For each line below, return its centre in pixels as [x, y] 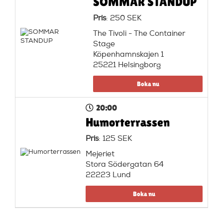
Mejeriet [100, 154]
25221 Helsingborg [127, 65]
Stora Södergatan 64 [124, 165]
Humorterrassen [127, 122]
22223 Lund [108, 175]
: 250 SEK [124, 18]
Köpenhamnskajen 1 [129, 55]
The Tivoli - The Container [139, 34]
